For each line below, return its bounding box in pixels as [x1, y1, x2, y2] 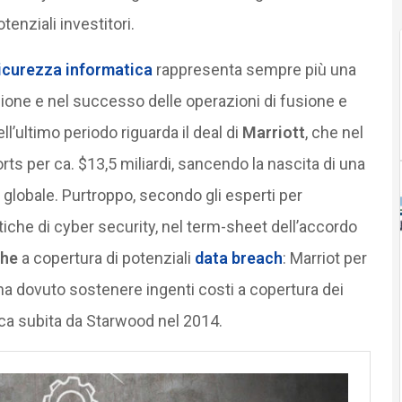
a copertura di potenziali [17, 248, 195, 267]
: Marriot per [282, 248, 367, 267]
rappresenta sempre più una [152, 59, 356, 79]
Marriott [241, 122, 305, 142]
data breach [194, 248, 283, 267]
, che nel [304, 122, 363, 142]
